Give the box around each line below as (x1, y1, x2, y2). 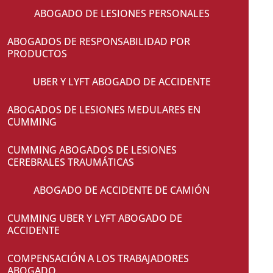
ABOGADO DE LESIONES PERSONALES (34, 7, 210, 21)
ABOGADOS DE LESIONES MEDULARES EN (7, 103, 200, 117)
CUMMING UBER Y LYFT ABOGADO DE (7, 211, 182, 225)
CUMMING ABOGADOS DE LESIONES (7, 143, 177, 157)
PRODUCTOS (7, 47, 67, 61)
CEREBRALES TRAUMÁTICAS (7, 155, 134, 169)
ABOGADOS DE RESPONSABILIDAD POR (7, 35, 190, 49)
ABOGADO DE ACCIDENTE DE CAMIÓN (34, 183, 210, 197)
